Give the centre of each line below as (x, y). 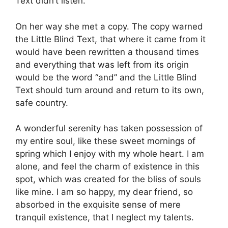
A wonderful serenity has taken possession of (109, 128)
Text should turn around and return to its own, (110, 90)
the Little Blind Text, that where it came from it (110, 39)
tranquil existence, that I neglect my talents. (105, 217)
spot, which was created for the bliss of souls (108, 179)
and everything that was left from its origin (102, 64)
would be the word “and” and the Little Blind (106, 77)
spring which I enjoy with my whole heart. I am (110, 154)
